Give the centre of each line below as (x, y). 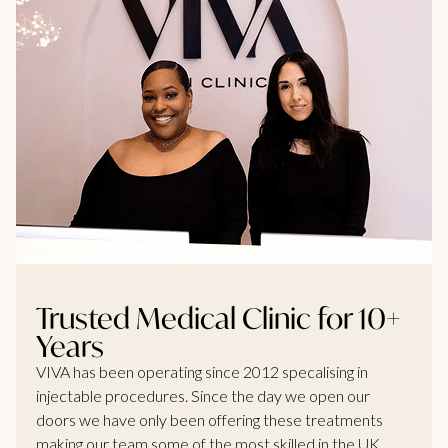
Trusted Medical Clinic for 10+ (218, 318)
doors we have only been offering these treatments (209, 420)
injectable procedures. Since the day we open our (203, 396)
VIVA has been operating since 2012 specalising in (202, 372)
